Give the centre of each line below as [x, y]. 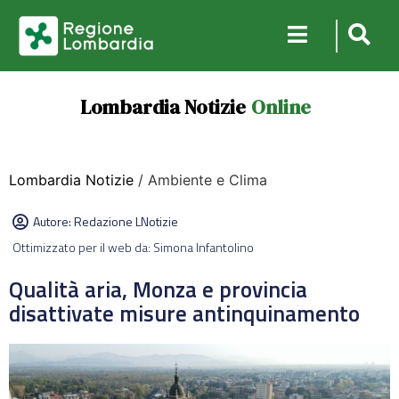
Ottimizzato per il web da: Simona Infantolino [133, 247]
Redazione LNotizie [126, 221]
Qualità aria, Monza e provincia [158, 289]
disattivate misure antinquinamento [184, 313]
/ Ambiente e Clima [200, 180]
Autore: [53, 221]
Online [281, 107]
